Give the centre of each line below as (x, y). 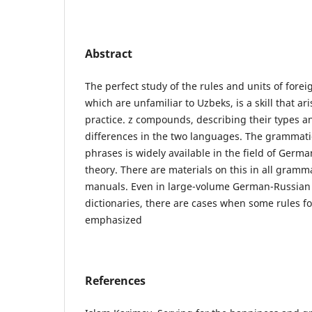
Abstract (109, 53)
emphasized (114, 219)
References (115, 280)
